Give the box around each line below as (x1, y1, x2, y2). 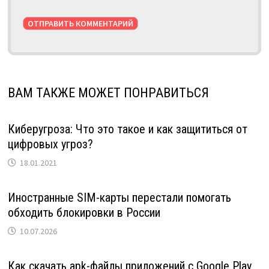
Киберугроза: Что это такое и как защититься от (7, 121, 247, 136)
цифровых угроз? (7, 136, 93, 151)
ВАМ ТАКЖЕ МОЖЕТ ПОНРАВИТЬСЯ (7, 85, 209, 100)
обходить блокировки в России (7, 205, 160, 220)
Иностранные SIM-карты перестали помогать (7, 190, 231, 205)
